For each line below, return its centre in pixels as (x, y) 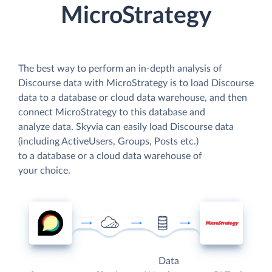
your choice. (44, 170)
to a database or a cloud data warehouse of (110, 156)
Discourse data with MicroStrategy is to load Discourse (136, 83)
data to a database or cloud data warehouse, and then (133, 97)
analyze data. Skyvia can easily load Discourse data (126, 127)
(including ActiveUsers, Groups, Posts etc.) (108, 141)
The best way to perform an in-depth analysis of (120, 68)
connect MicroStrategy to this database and (112, 112)
